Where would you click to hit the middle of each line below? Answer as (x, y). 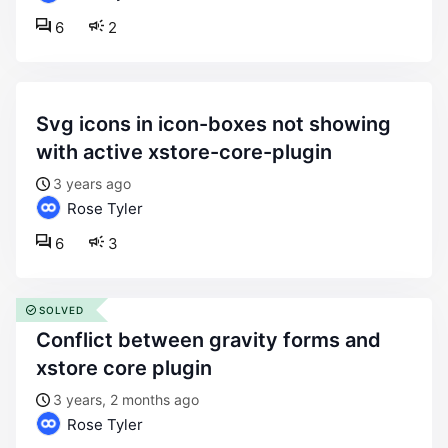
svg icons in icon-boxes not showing (42, 124)
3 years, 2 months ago (126, 399)
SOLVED (61, 310)
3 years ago (92, 183)
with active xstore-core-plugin (184, 152)
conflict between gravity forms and (43, 340)
